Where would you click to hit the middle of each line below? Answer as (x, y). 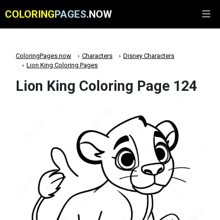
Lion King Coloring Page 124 (106, 86)
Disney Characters (149, 56)
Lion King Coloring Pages (62, 65)
